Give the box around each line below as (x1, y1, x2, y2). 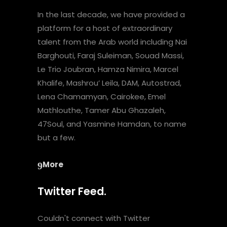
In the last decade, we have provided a (37, 9, 185, 20)
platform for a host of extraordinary (37, 23, 172, 33)
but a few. (37, 132, 75, 143)
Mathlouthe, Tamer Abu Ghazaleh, (37, 105, 166, 116)
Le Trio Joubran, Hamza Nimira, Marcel (37, 64, 178, 74)
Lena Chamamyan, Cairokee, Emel (37, 91, 166, 102)
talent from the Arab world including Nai (37, 36, 187, 47)
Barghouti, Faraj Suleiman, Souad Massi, (37, 50, 184, 61)
